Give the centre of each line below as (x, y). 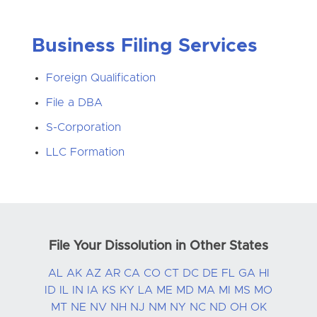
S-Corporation (83, 127)
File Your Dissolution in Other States (158, 246)
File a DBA (74, 102)
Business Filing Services (144, 46)
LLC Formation (85, 152)
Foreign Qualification (100, 77)
